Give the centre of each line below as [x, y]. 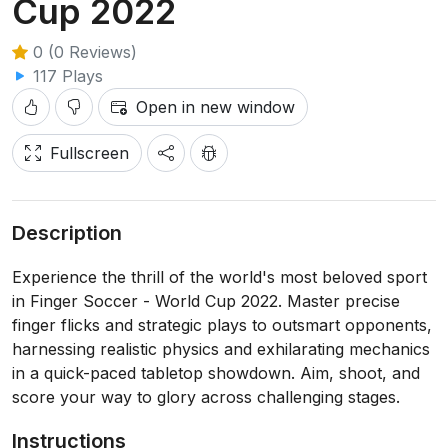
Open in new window [215, 107]
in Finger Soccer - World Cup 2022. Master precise [206, 301]
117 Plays [65, 76]
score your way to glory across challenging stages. [206, 397]
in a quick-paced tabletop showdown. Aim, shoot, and [216, 373]
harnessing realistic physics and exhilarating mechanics [221, 349]
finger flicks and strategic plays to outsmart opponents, [222, 325]
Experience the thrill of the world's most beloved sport [219, 277]
